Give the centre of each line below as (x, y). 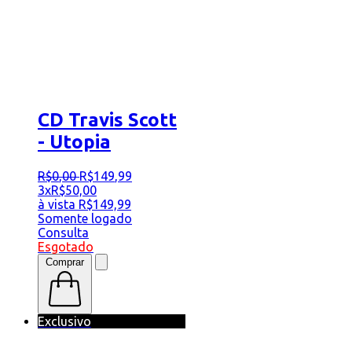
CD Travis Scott (107, 120)
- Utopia (74, 142)
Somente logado (85, 219)
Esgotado (66, 247)
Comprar (65, 262)
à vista (57, 205)
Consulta (63, 233)
